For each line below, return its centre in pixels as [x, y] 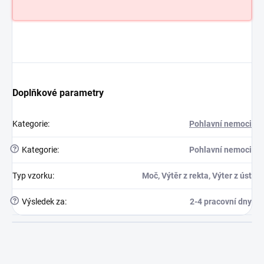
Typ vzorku [32, 176]
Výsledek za [42, 202]
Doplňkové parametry [58, 93]
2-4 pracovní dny [221, 202]
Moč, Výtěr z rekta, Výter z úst [197, 176]
